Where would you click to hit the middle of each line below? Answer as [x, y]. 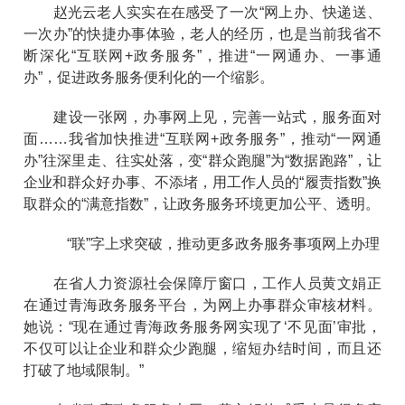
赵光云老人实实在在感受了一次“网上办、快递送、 [202, 12]
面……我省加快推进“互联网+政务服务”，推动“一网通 [202, 138]
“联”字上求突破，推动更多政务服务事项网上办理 [202, 243]
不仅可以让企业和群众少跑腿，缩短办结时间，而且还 [202, 348]
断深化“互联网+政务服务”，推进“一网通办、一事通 [202, 55]
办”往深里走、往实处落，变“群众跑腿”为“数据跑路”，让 [202, 160]
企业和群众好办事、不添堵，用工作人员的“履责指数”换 [202, 182]
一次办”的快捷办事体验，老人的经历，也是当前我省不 [202, 33]
